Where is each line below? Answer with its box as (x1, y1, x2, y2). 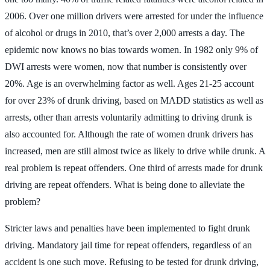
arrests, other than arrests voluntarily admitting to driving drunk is (5, 111, 252, 122)
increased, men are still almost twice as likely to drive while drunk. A (5, 145, 265, 156)
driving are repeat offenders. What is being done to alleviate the (5, 179, 245, 190)
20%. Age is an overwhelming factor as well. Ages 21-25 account (5, 78, 254, 89)
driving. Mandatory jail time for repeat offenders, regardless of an (5, 239, 252, 250)
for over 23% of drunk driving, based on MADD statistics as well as (5, 95, 263, 105)
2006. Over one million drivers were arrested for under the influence (5, 10, 263, 21)
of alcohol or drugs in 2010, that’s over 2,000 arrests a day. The (5, 27, 245, 38)
